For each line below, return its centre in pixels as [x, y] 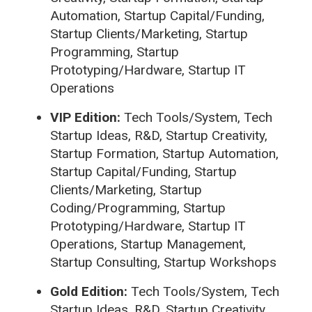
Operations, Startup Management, [148, 244]
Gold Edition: [91, 291]
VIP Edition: [85, 117]
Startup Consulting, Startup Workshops [163, 262]
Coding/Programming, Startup [138, 208]
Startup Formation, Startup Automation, [164, 153]
